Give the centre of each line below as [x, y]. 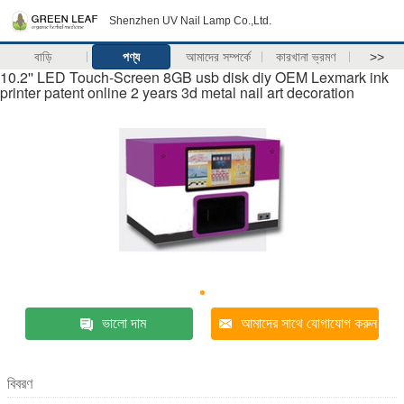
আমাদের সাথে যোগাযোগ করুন [309, 323]
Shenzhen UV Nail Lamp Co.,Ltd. [190, 21]
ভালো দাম [124, 323]
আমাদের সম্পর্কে [219, 57]
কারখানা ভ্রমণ [306, 57]
